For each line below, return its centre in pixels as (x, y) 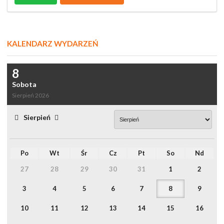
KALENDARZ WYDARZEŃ (53, 43)
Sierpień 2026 (30, 95)
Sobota (24, 84)
